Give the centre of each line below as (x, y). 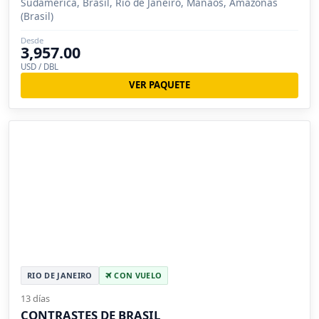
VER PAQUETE (159, 85)
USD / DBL (40, 66)
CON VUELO (137, 276)
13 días (35, 299)
